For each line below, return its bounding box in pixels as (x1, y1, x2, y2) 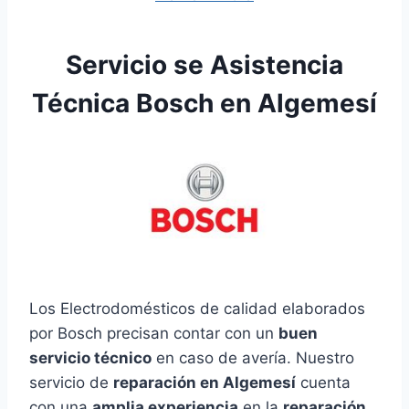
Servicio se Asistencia (66, 49, 343, 81)
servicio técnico (29, 349, 152, 368)
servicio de (29, 373, 113, 393)
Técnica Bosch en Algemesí (32, 88, 377, 120)
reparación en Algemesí (113, 373, 296, 393)
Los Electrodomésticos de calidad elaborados (29, 299, 365, 319)
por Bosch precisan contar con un (29, 324, 278, 343)
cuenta (296, 373, 351, 393)
